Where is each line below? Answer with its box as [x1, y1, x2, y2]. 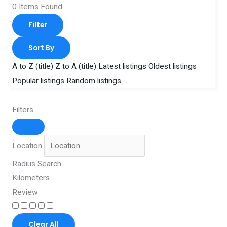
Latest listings [98, 61, 146, 71]
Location [12, 141, 42, 150]
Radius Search [12, 159, 61, 169]
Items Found [16, 2, 62, 11]
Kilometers [12, 173, 50, 183]
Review [12, 187, 38, 197]
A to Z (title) [12, 61, 53, 71]
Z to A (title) [55, 61, 96, 71]
